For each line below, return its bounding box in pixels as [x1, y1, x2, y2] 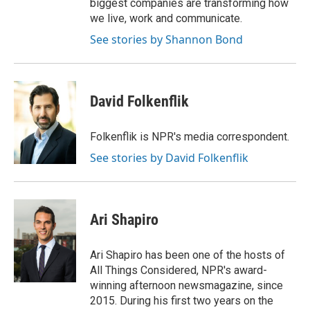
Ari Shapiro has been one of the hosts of [90, 248, 285, 262]
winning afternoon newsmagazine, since [90, 279, 283, 292]
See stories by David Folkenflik [90, 150, 248, 165]
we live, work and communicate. [90, 12, 242, 25]
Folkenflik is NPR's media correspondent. [90, 130, 289, 143]
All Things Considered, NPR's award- [90, 264, 267, 277]
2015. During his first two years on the [90, 294, 273, 307]
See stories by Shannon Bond [90, 32, 243, 47]
